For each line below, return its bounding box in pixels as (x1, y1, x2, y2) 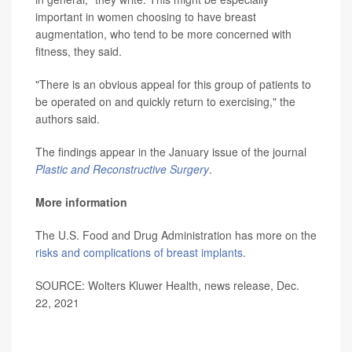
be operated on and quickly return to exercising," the (35, 93, 295, 110)
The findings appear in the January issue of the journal (35, 144, 306, 160)
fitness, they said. (35, 43, 122, 60)
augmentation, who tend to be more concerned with (35, 26, 291, 42)
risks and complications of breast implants (35, 244, 243, 261)
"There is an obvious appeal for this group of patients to (35, 76, 311, 93)
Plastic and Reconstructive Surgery (35, 161, 209, 178)
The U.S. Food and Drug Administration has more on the (35, 227, 317, 244)
